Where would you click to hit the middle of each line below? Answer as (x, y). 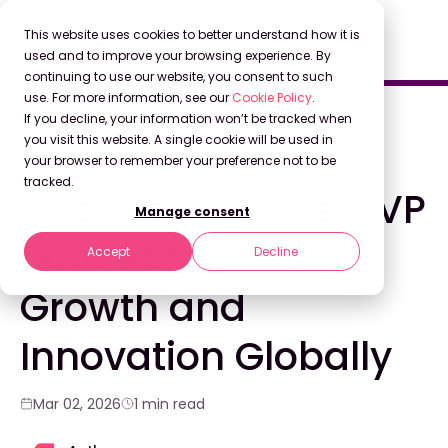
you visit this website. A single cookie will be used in (178, 139)
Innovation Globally (206, 356)
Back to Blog (74, 107)
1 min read (169, 403)
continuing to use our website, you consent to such (178, 76)
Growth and (133, 307)
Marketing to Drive (194, 258)
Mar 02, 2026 (77, 403)
